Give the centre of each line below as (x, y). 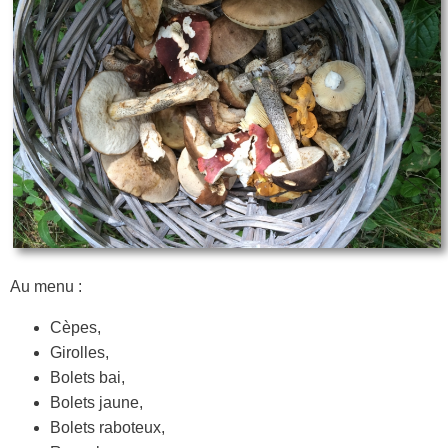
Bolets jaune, (96, 402)
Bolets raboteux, (107, 427)
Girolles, (79, 352)
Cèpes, (75, 327)
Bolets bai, (87, 377)
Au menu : (46, 286)
